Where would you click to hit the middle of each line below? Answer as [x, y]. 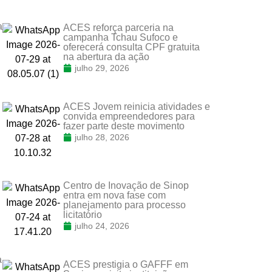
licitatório [83, 214]
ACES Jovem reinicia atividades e [137, 106]
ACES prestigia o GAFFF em [126, 264]
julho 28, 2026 [102, 137]
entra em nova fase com [114, 195]
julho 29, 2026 [102, 68]
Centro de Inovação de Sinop [126, 185]
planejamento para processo [124, 205]
